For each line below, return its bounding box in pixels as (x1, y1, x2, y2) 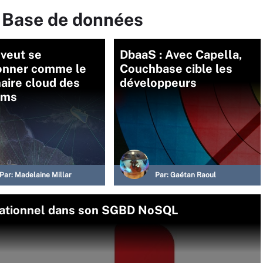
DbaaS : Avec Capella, (120, 48, 242, 62)
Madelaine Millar (15, 171, 72, 180)
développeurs (120, 76, 197, 90)
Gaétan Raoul (170, 171, 216, 180)
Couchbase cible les (120, 62, 232, 76)
